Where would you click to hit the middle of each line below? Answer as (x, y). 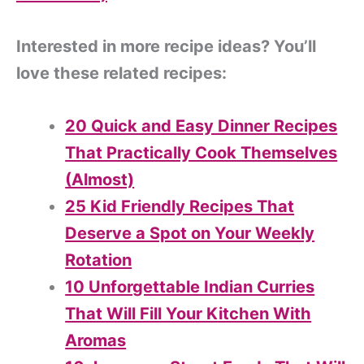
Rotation (99, 260)
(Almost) (100, 180)
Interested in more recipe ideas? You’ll (166, 47)
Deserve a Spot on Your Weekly (190, 234)
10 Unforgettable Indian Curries (190, 287)
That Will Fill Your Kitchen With (188, 314)
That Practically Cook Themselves (201, 153)
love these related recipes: (121, 74)
